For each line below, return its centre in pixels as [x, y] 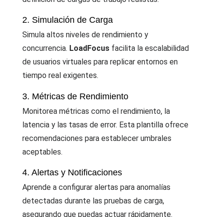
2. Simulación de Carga [68, 20]
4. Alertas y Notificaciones [72, 172]
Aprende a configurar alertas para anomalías [96, 187]
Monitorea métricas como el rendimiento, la [96, 111]
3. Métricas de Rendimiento [75, 96]
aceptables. [42, 152]
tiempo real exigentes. [60, 76]
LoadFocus [89, 48]
